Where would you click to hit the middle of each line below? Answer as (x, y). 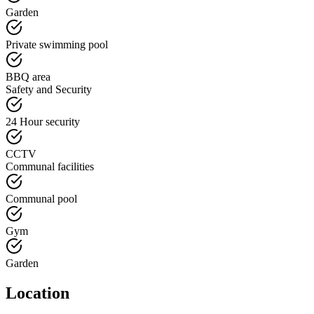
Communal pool (41, 199)
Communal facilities (50, 167)
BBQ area (28, 77)
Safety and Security (49, 90)
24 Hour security (43, 122)
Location (37, 293)
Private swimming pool (57, 45)
